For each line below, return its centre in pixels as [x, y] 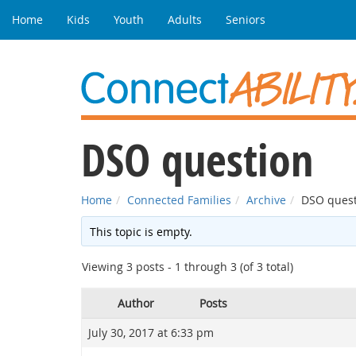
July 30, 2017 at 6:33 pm [151, 333]
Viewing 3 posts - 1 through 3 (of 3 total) [188, 267]
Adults [185, 19]
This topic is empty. [141, 232]
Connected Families [179, 200]
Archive [266, 200]
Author [136, 303]
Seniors [246, 19]
